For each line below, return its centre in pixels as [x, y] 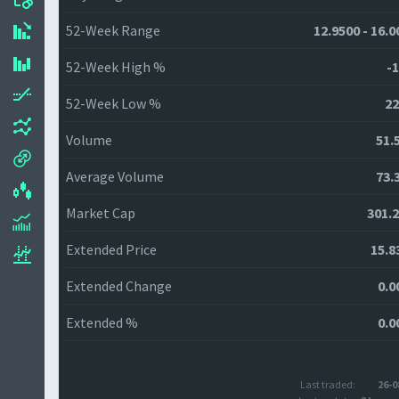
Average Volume [115, 176]
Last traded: [327, 384]
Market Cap [101, 213]
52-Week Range [113, 30]
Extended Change [119, 286]
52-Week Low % [114, 103]
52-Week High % [116, 67]
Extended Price [111, 249]
